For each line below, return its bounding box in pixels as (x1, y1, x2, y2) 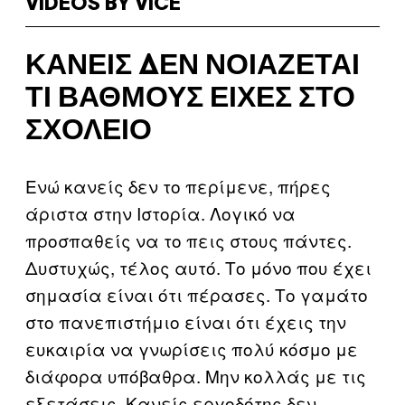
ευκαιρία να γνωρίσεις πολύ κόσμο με (25, 335, 358, 361)
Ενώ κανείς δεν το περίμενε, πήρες (25, 173, 331, 198)
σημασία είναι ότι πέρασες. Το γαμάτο (25, 281, 368, 306)
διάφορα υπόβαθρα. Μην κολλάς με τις (25, 363, 366, 388)
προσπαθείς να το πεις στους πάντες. (25, 227, 352, 252)
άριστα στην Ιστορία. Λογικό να (25, 200, 296, 225)
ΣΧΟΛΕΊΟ (25, 118, 152, 146)
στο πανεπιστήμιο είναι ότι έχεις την (25, 308, 346, 334)
